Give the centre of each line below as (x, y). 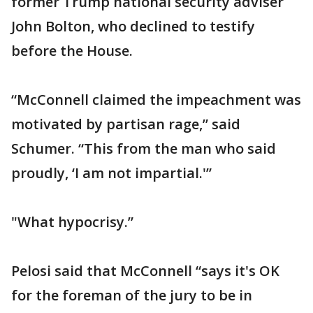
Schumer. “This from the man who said (144, 148)
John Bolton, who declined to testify (133, 26)
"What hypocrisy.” (72, 222)
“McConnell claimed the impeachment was (156, 100)
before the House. (72, 51)
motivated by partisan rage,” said (126, 124)
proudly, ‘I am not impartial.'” (111, 173)
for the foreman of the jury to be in (132, 295)
